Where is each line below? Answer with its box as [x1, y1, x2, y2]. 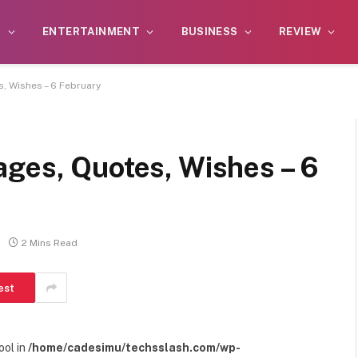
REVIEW [279, 26, 322, 38]
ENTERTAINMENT [42, 26, 141, 38]
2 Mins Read [22, 237, 78, 249]
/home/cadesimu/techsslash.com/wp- [28, 341, 241, 354]
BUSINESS [181, 26, 238, 38]
